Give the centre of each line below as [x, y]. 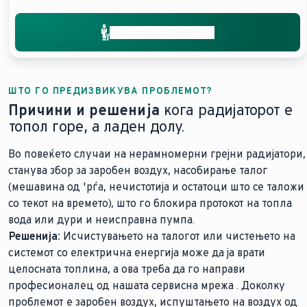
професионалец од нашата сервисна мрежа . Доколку [147, 285]
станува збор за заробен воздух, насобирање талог [138, 170]
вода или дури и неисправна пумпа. [101, 220]
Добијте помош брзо [162, 32]
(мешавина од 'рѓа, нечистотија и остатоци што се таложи [156, 187]
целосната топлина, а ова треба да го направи [127, 269]
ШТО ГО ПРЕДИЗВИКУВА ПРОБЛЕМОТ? [111, 91]
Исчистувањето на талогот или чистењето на [178, 236]
